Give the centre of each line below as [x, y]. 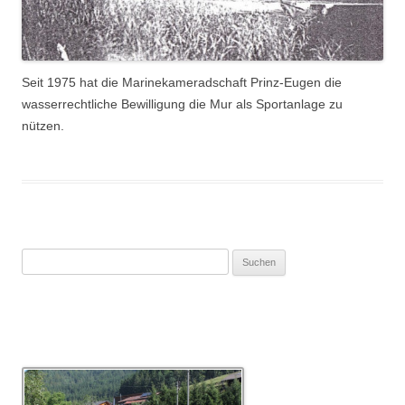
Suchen [41, 259]
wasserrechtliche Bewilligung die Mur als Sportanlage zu [182, 104]
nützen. [43, 126]
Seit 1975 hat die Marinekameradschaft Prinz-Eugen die [182, 83]
